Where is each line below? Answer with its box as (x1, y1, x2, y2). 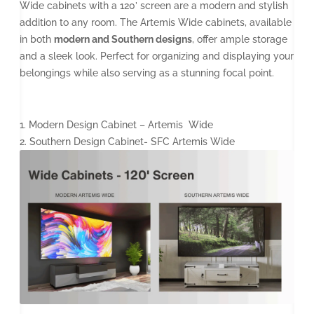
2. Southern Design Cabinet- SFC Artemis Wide (20, 135, 235, 147)
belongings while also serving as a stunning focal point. (20, 67, 274, 78)
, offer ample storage (192, 33, 287, 45)
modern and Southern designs (54, 33, 192, 45)
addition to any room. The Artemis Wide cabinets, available (20, 16, 292, 28)
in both (20, 33, 54, 45)
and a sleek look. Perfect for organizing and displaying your (20, 50, 294, 62)
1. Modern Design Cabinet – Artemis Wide (20, 118, 213, 130)
